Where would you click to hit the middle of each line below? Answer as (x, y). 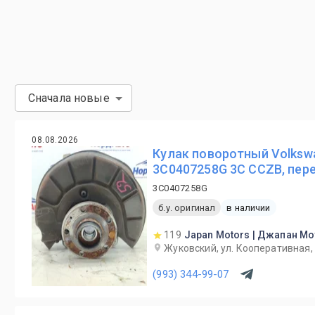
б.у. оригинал (187, 207)
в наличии (249, 207)
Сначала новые (69, 98)
